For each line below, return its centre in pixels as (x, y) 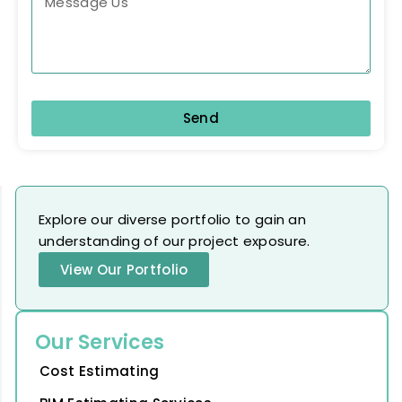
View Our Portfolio (124, 269)
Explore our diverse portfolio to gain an (172, 219)
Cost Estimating (100, 371)
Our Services (100, 342)
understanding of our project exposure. (175, 240)
